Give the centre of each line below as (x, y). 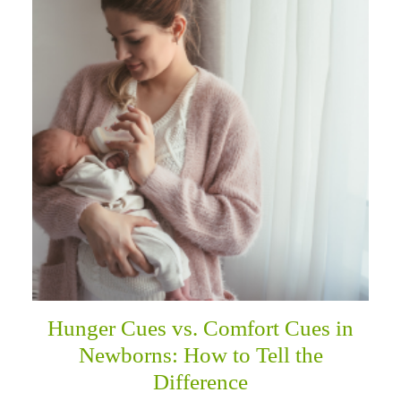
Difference (200, 381)
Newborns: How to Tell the (200, 354)
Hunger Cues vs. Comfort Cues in (200, 328)
